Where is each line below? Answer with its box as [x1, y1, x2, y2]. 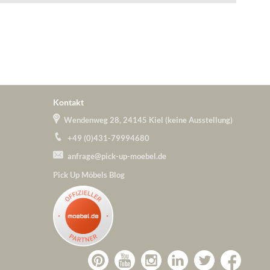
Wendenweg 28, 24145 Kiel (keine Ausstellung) [64, 115, 233, 125]
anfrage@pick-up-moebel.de [67, 151, 166, 161]
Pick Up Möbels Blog [53, 169, 125, 180]
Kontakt [53, 96, 84, 107]
